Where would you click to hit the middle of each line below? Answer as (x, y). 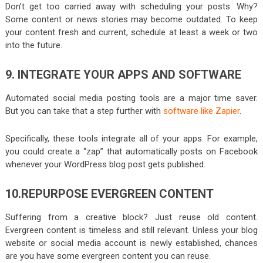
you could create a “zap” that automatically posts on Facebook (131, 152)
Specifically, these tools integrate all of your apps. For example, (131, 139)
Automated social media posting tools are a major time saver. (131, 98)
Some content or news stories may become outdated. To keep (131, 20)
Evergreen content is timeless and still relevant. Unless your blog (131, 230)
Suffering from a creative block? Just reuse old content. (131, 218)
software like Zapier (201, 111)
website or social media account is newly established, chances (131, 243)
